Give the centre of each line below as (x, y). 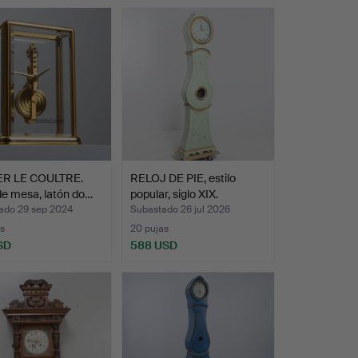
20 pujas (149, 228)
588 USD (153, 245)
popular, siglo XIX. (174, 194)
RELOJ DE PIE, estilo (183, 178)
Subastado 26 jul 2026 (180, 209)
